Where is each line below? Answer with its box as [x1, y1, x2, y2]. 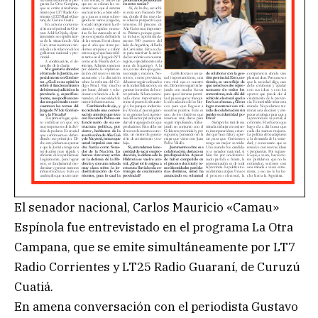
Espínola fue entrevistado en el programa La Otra [14, 219, 293, 235]
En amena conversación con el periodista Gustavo [14, 298, 298, 314]
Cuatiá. [14, 278, 53, 295]
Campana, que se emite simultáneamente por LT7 [14, 238, 295, 255]
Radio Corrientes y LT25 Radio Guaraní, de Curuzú [14, 258, 300, 275]
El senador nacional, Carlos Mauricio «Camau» [14, 199, 279, 215]
